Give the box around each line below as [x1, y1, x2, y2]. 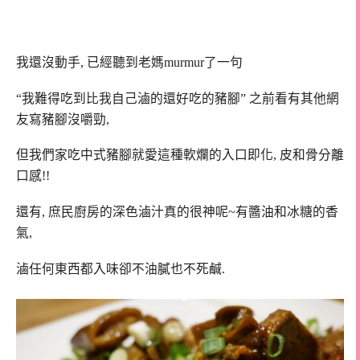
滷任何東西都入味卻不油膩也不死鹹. [16, 261, 228, 276]
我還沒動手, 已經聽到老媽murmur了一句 [16, 55, 243, 69]
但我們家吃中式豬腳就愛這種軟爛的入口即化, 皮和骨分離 [16, 148, 344, 162]
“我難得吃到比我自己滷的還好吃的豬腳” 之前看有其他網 [16, 91, 339, 105]
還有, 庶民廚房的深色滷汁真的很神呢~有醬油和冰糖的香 [16, 205, 338, 219]
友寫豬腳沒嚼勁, [16, 112, 109, 126]
